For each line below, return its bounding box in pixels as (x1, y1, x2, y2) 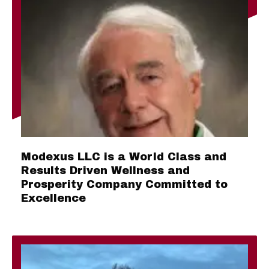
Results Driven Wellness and (21, 165, 190, 177)
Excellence (21, 192, 86, 205)
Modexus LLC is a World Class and (21, 151, 226, 163)
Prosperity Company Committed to (21, 178, 228, 191)
